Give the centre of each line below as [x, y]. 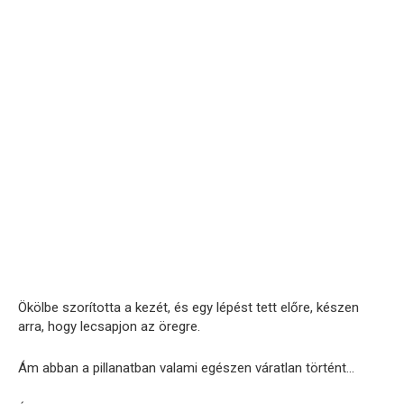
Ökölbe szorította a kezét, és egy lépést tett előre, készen [188, 308]
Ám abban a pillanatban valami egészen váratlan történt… [186, 368]
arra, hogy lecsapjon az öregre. [109, 327]
